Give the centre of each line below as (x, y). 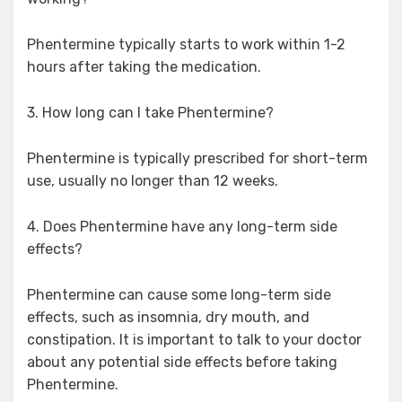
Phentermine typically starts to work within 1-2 (186, 44)
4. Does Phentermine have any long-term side (182, 226)
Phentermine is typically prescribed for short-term (197, 158)
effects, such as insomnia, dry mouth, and (168, 317)
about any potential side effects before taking (182, 362)
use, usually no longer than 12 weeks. (153, 180)
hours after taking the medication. (144, 66)
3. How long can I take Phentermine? (150, 112)
